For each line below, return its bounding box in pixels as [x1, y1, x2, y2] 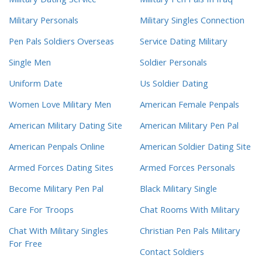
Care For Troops [9, 204, 74, 219]
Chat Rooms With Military [140, 204, 240, 219]
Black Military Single [140, 182, 217, 198]
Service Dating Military [140, 35, 227, 51]
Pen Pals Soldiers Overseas [9, 35, 114, 51]
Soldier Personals [140, 56, 207, 72]
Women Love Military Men [9, 98, 111, 114]
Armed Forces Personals [140, 161, 235, 177]
